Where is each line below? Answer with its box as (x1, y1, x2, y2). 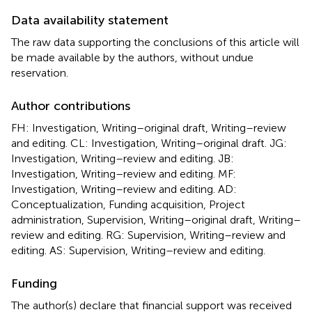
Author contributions (11, 98, 130, 114)
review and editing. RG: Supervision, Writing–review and (11, 228, 286, 242)
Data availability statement (11, 13, 169, 28)
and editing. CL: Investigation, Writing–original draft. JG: (11, 136, 287, 150)
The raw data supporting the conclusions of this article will (11, 36, 299, 49)
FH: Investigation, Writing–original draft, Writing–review (11, 121, 286, 134)
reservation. (11, 66, 68, 79)
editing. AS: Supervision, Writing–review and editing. (11, 244, 265, 257)
